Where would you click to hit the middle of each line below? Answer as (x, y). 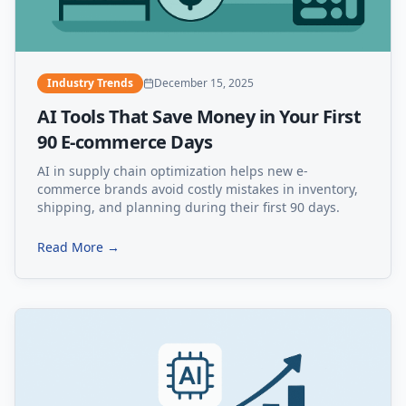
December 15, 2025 (204, 83)
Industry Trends (90, 83)
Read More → (78, 247)
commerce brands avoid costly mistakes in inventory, (198, 189)
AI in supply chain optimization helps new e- (173, 171)
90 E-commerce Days (125, 142)
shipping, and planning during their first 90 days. (188, 208)
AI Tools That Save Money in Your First (199, 117)
